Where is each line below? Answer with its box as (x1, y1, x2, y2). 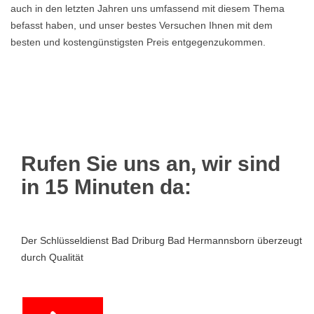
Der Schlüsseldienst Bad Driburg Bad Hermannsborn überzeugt (21, 235, 302, 246)
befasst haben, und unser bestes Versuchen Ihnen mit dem (11, 20, 273, 31)
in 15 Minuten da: (21, 175, 191, 198)
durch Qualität (21, 252, 83, 263)
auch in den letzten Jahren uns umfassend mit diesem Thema (11, 3, 285, 14)
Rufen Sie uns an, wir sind (21, 152, 280, 175)
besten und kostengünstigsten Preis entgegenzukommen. (11, 36, 266, 48)
